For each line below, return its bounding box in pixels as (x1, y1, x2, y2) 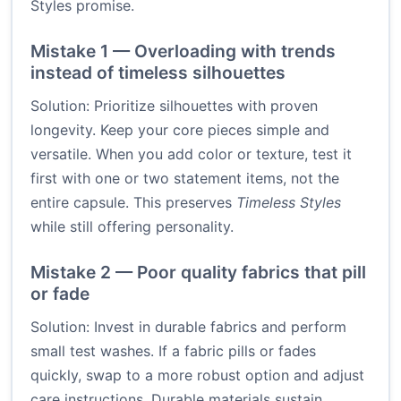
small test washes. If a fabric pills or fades (30, 342, 316, 361)
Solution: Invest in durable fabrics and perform (30, 318, 346, 337)
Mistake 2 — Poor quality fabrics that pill (30, 261, 366, 284)
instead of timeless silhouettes (30, 62, 286, 84)
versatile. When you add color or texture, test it (30, 145, 352, 164)
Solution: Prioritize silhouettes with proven (30, 97, 318, 115)
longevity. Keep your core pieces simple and (30, 121, 329, 140)
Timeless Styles (236, 193, 341, 212)
